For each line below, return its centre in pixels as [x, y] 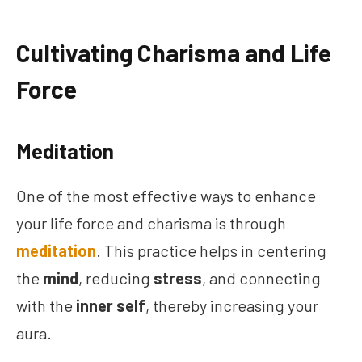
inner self [111, 306]
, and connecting [261, 278]
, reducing [116, 278]
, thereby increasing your [232, 306]
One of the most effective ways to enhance [166, 196]
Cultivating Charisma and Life [174, 53]
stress [178, 278]
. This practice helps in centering [211, 251]
